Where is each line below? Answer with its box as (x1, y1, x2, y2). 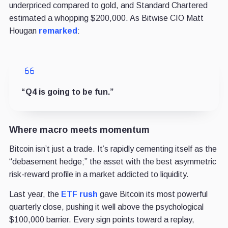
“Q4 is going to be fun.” (21, 88, 113, 97)
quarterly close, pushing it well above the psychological (9, 203, 204, 212)
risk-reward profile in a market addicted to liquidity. (9, 170, 189, 179)
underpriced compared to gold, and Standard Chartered (9, 1, 208, 10)
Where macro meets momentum (9, 125, 150, 135)
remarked (38, 26, 77, 36)
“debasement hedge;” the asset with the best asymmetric (9, 157, 216, 166)
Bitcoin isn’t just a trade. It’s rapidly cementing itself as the (9, 145, 217, 154)
